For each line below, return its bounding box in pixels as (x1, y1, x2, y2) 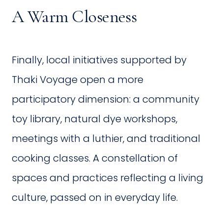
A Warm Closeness (12, 6, 137, 27)
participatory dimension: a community (12, 92, 199, 107)
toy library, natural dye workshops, (12, 112, 177, 126)
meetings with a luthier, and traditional (12, 132, 200, 146)
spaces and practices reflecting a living (12, 171, 203, 185)
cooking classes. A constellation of (12, 151, 178, 165)
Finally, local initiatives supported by (12, 53, 187, 67)
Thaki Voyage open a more (12, 73, 143, 87)
